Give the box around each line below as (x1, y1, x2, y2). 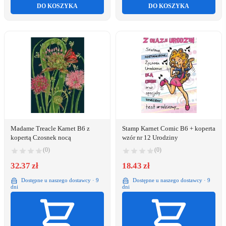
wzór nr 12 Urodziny (122, 134, 178, 142)
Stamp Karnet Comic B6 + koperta (122, 125, 215, 133)
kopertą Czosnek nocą (11, 134, 71, 142)
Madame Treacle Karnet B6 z (11, 125, 90, 133)
